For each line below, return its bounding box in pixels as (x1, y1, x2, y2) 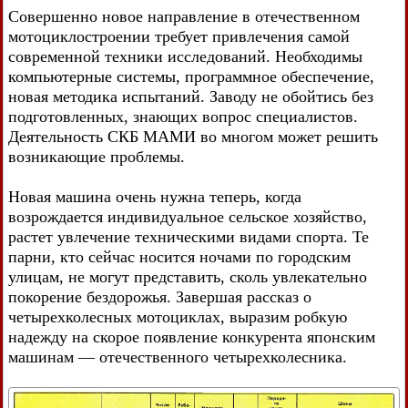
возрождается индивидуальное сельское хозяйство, (8, 207, 367, 226)
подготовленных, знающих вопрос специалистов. (8, 107, 358, 126)
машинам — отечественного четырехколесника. (8, 347, 347, 366)
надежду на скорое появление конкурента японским (8, 327, 375, 346)
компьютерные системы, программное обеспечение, (8, 66, 374, 86)
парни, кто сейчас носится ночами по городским (8, 247, 351, 266)
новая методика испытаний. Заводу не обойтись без (8, 87, 373, 106)
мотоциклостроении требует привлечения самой (8, 26, 350, 46)
